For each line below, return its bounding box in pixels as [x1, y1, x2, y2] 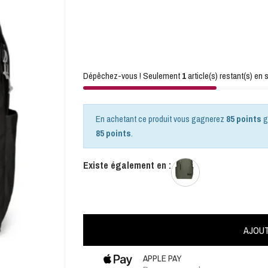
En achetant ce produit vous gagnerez [96, 112, 226, 125]
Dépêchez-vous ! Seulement [83, 69, 182, 82]
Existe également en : [83, 159, 171, 172]
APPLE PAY [143, 252, 182, 264]
